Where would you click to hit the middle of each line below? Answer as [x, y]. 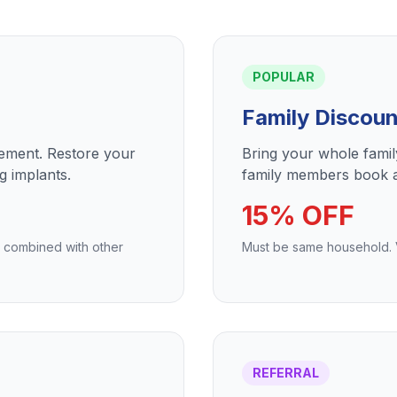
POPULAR [284, 77]
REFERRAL [286, 373]
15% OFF [298, 215]
